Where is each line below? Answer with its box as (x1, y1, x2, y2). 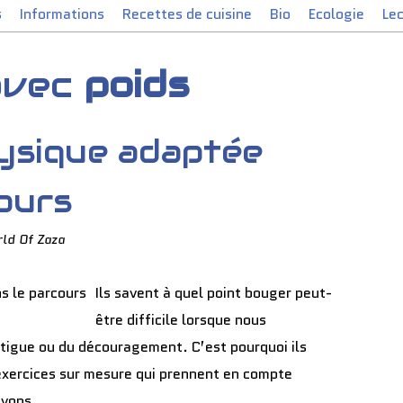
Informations (20, 4, 104, 24)
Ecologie (309, 4, 364, 24)
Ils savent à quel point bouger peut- (95, 282, 332, 303)
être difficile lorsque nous (95, 309, 266, 330)
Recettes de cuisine (122, 4, 252, 24)
